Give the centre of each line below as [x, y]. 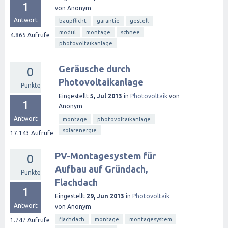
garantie [108, 21]
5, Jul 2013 [106, 96]
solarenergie [80, 130]
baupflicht [73, 21]
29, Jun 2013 [105, 196]
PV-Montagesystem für [105, 156]
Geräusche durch [94, 69]
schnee [130, 32]
